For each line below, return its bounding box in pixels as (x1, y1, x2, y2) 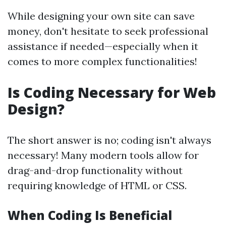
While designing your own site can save (8, 10, 195, 22)
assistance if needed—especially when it (8, 40, 198, 52)
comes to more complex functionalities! (8, 55, 197, 68)
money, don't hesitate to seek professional (8, 25, 208, 37)
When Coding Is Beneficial (8, 207, 172, 223)
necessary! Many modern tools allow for (8, 149, 199, 161)
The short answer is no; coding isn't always (8, 134, 211, 146)
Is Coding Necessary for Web (8, 83, 216, 102)
